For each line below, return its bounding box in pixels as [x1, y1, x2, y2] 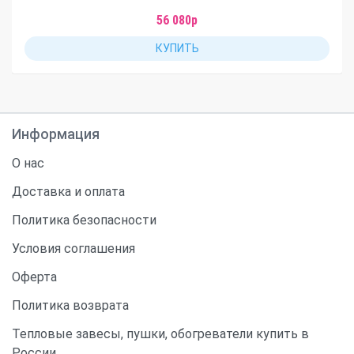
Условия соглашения [12, 241, 135, 256]
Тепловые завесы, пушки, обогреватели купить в [12, 326, 309, 341]
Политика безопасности [12, 213, 156, 228]
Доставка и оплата [12, 184, 125, 199]
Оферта [12, 269, 57, 284]
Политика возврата [12, 298, 129, 313]
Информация [12, 126, 100, 142]
